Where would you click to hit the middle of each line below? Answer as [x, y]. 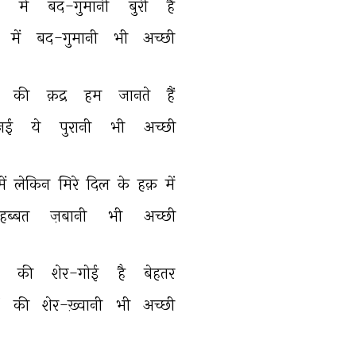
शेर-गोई [77, 273]
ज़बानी [70, 216]
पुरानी [77, 127]
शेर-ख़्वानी [75, 305]
